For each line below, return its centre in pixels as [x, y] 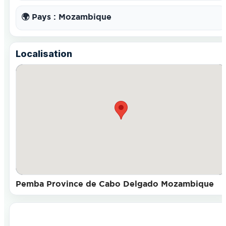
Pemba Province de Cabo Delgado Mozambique [115, 184]
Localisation [44, 54]
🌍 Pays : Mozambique [66, 17]
